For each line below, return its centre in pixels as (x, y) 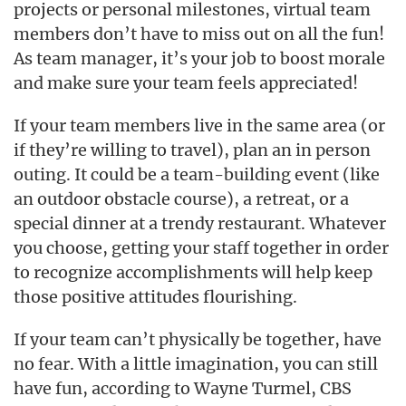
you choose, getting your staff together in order (201, 248)
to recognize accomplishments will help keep (193, 272)
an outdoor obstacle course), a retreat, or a (181, 199)
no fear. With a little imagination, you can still (196, 364)
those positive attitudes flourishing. (155, 297)
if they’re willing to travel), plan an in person (192, 150)
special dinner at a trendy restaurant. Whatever (200, 223)
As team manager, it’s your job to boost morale (199, 58)
